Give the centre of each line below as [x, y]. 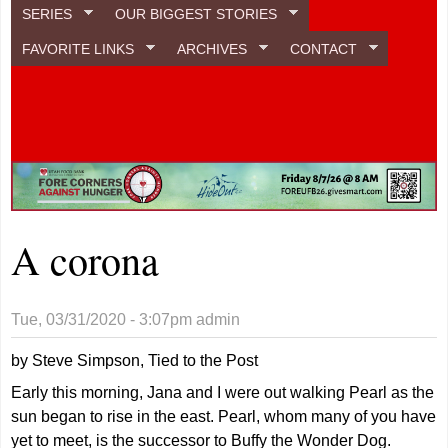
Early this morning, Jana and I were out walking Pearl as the [223, 392]
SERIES [47, 13]
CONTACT [323, 48]
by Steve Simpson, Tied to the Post [135, 360]
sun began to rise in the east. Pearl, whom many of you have [224, 416]
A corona [85, 259]
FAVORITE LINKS [78, 48]
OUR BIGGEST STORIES [196, 13]
